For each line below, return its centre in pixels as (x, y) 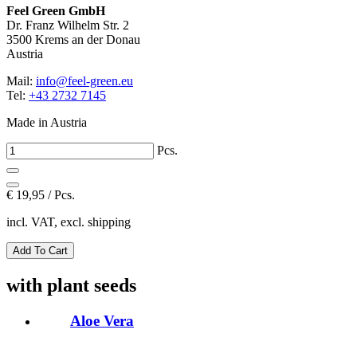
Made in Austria (47, 122)
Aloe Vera (102, 320)
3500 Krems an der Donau (73, 39)
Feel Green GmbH (56, 10)
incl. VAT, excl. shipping (69, 222)
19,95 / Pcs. (44, 194)
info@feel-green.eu (84, 80)
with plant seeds (71, 285)
